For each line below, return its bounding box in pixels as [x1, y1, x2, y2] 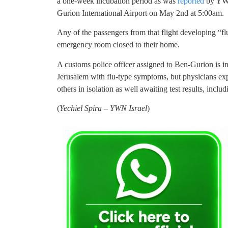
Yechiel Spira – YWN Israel [60, 104, 147, 112]
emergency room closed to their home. [57, 40, 180, 49]
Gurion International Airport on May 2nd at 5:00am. [57, 8, 224, 17]
